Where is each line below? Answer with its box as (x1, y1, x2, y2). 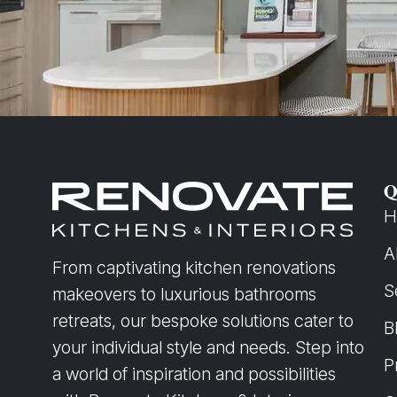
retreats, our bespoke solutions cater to (51, 309, 354, 331)
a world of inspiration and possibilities (51, 362, 336, 385)
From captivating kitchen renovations (51, 256, 336, 278)
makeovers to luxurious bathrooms (51, 283, 316, 305)
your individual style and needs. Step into (51, 336, 364, 358)
